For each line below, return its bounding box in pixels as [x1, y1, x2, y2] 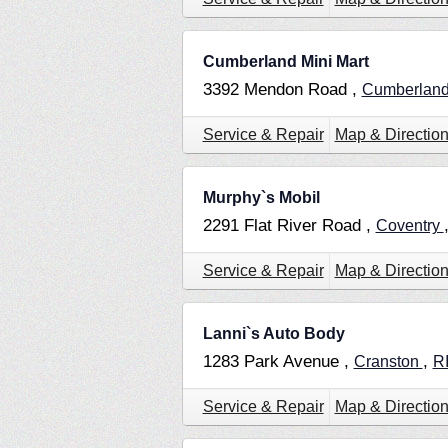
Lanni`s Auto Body [202, 325, 345, 343]
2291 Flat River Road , [202, 216, 376, 236]
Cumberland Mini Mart [202, 53, 369, 71]
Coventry [375, 217, 444, 235]
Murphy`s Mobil [202, 189, 320, 207]
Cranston [353, 353, 423, 371]
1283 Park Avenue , [202, 352, 354, 372]
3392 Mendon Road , [202, 80, 362, 100]
